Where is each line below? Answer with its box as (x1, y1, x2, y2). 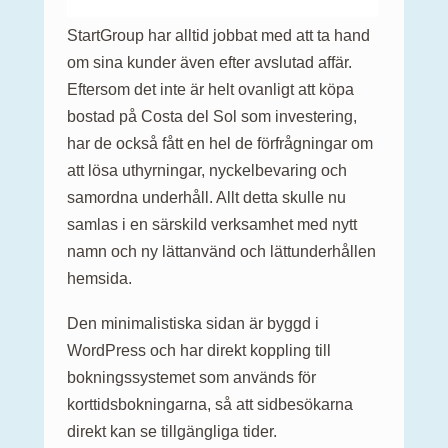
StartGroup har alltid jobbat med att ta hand (67, 26, 370, 44)
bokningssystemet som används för (67, 368, 316, 386)
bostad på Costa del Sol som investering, (67, 107, 357, 125)
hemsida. (67, 269, 132, 287)
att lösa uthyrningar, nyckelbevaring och (67, 161, 347, 179)
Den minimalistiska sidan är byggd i (67, 314, 319, 332)
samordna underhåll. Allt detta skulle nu (67, 188, 346, 206)
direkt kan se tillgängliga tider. (67, 422, 277, 440)
